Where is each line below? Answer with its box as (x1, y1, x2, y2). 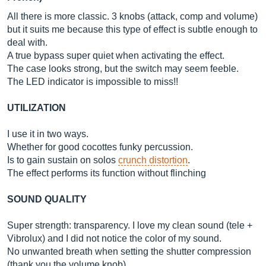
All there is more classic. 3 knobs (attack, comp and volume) (7, 11, 258, 21)
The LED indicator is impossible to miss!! (7, 77, 178, 87)
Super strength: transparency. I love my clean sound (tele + (7, 220, 252, 230)
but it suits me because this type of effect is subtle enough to (7, 24, 258, 34)
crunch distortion (118, 155, 188, 165)
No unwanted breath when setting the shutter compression (7, 246, 251, 256)
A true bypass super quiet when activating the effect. (7, 50, 224, 61)
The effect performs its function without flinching (7, 168, 206, 178)
